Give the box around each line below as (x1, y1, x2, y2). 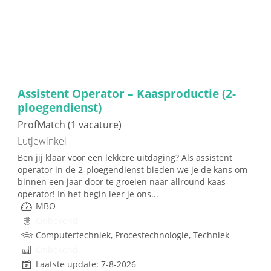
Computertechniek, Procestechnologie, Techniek (36, 229, 229, 241)
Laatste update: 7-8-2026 (36, 258, 136, 270)
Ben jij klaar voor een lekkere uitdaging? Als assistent (18, 152, 232, 163)
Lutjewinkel (18, 134, 67, 148)
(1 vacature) (68, 118, 122, 131)
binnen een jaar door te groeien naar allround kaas (18, 176, 226, 188)
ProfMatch (18, 118, 68, 131)
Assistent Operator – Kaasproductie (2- (18, 85, 236, 102)
